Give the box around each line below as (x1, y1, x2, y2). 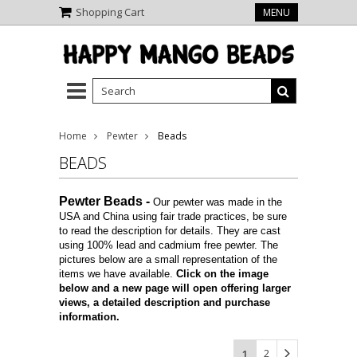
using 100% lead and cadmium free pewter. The (59, 239, 278, 252)
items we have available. (59, 268, 176, 280)
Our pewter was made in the (153, 196, 282, 209)
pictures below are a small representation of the (59, 253, 277, 266)
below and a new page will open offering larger (59, 282, 291, 295)
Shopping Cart (76, 5, 144, 19)
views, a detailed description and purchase (59, 296, 270, 309)
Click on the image (176, 268, 269, 280)
